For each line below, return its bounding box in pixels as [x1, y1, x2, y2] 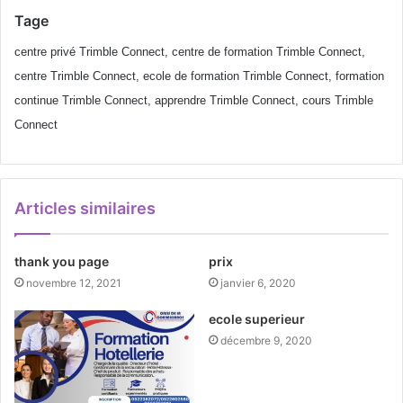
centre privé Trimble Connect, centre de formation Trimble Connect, [14, 44, 365, 58]
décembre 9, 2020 [220, 333, 312, 347]
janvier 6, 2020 [220, 275, 296, 290]
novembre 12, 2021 [26, 275, 121, 290]
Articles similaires [14, 198, 156, 218]
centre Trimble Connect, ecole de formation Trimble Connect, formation [14, 68, 384, 83]
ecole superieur [209, 310, 305, 327]
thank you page [14, 253, 109, 269]
